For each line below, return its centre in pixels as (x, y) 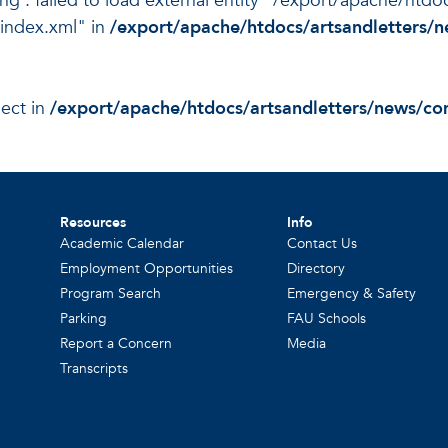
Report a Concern (116, 343)
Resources (93, 222)
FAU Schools (327, 318)
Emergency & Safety (352, 293)
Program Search (111, 293)
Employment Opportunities (147, 268)
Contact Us (322, 243)
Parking (84, 318)
